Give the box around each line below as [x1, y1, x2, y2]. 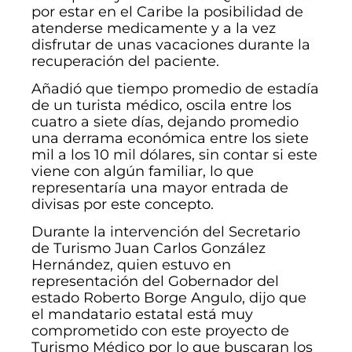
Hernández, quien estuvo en [31, 255, 231, 273]
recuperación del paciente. [31, 52, 219, 70]
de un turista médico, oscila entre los [31, 96, 291, 114]
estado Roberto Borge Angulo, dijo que [31, 288, 306, 306]
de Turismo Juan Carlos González [31, 239, 266, 257]
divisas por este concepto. [31, 195, 214, 213]
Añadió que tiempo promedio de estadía [31, 79, 319, 97]
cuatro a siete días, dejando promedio [31, 112, 299, 130]
